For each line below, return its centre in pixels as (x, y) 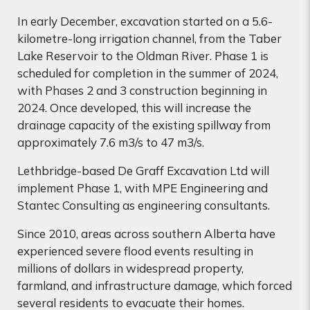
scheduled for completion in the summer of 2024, (148, 73)
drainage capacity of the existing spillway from (144, 125)
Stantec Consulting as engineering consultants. (144, 206)
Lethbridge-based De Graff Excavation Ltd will (143, 171)
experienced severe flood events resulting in (135, 251)
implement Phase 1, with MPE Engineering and (143, 188)
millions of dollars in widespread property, (130, 268)
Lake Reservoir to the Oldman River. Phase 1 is (143, 56)
